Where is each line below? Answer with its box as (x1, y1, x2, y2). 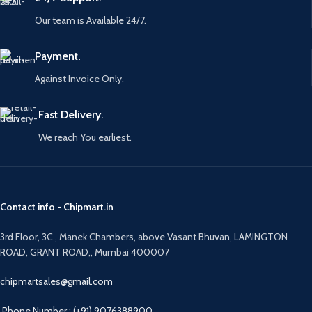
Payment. (35, 49, 81, 63)
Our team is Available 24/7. (35, 14, 146, 27)
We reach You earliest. (38, 131, 132, 144)
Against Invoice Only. (35, 72, 124, 86)
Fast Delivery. (38, 108, 104, 122)
